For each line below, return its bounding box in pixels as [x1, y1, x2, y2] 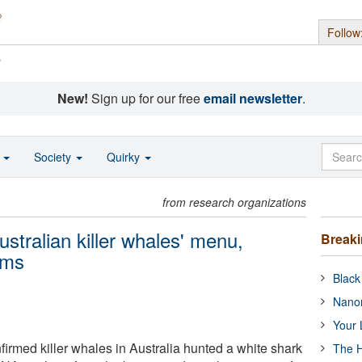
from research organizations [162, 194, 307, 210]
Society [34, 149, 74, 165]
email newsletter [203, 89, 302, 107]
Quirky [107, 149, 143, 165]
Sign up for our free [87, 89, 204, 107]
